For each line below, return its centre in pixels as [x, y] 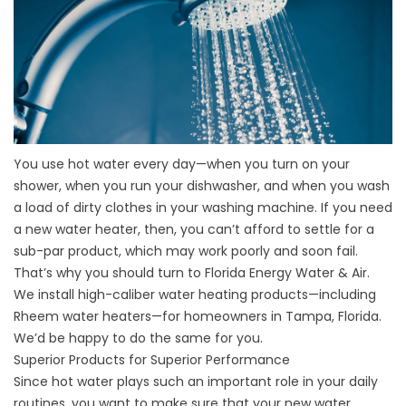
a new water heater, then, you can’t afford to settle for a [194, 230]
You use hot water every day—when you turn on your [182, 164]
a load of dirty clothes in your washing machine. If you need [203, 208]
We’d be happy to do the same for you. [138, 338]
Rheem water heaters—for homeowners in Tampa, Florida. [198, 317]
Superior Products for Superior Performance [152, 360]
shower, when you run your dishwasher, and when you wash [202, 186]
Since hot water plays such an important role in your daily [196, 382]
